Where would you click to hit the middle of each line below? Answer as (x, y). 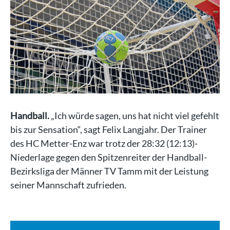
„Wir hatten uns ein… (52, 211)
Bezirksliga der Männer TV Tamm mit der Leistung (109, 171)
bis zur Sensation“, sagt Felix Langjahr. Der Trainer (109, 129)
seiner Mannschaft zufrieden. (68, 185)
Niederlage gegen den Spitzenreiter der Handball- (109, 157)
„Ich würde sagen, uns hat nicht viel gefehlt (134, 115)
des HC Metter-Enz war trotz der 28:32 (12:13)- (104, 143)
